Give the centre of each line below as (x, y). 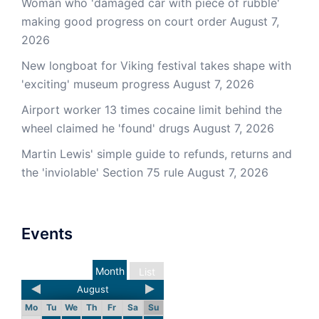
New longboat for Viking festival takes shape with (156, 66)
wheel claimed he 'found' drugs (105, 129)
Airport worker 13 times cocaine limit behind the (152, 110)
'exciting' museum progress (95, 84)
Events (47, 234)
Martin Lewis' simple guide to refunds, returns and (157, 154)
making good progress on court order (124, 22)
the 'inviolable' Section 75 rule (103, 173)
